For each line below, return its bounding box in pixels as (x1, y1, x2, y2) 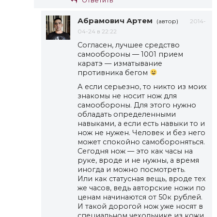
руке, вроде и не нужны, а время (77, 155, 199, 165)
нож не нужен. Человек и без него (77, 128, 205, 137)
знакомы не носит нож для (77, 91, 177, 100)
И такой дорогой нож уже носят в (77, 201, 203, 211)
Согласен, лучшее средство (77, 40, 180, 49)
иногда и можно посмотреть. (77, 165, 186, 174)
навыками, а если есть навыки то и (77, 119, 205, 128)
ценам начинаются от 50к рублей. (77, 192, 202, 201)
